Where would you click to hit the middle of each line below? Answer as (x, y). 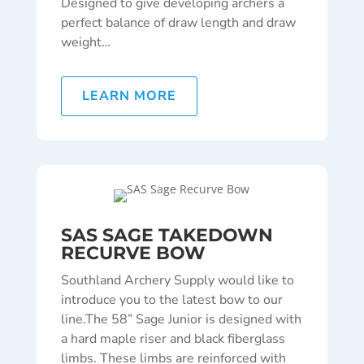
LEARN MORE (129, 96)
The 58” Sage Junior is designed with (193, 320)
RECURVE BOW (133, 253)
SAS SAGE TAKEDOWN (167, 236)
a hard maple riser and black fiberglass (173, 339)
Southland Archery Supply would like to (177, 281)
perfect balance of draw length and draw (178, 23)
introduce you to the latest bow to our (171, 300)
